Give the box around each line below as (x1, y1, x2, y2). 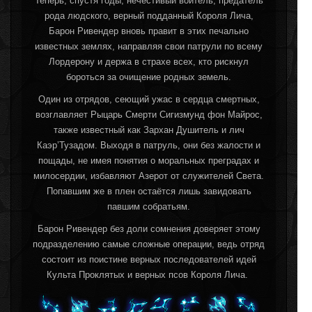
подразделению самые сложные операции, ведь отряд (33, 239, 265, 250)
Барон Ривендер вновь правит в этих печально (49, 26, 249, 37)
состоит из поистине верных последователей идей (41, 254, 256, 265)
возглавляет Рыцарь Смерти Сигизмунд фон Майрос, (35, 109, 263, 120)
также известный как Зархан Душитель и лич (53, 125, 244, 136)
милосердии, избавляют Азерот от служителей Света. (33, 171, 264, 182)
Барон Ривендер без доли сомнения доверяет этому (37, 224, 260, 235)
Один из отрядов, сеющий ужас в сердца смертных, (38, 94, 260, 105)
